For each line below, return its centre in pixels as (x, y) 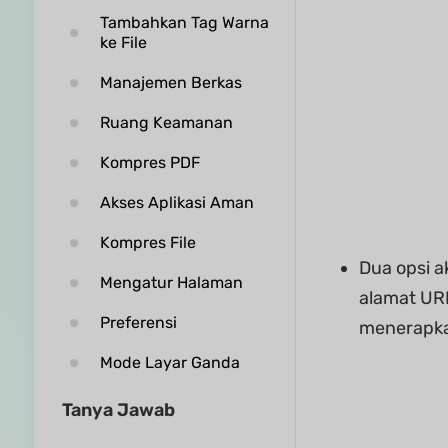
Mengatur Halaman (171, 282)
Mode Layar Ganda (169, 362)
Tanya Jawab (118, 410)
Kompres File (147, 242)
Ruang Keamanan (166, 122)
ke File (123, 42)
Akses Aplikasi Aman (176, 202)
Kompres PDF (149, 162)
